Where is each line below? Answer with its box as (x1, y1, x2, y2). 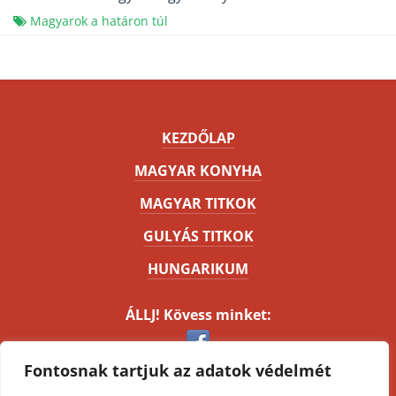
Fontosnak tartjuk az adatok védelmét (24, 360, 331, 381)
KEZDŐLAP (161, 128, 235, 148)
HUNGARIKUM (148, 259, 248, 279)
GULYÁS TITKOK (142, 226, 254, 247)
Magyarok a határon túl (30, 12, 168, 30)
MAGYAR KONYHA (134, 161, 262, 181)
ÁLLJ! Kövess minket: (125, 305, 271, 325)
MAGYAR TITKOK (140, 194, 256, 214)
